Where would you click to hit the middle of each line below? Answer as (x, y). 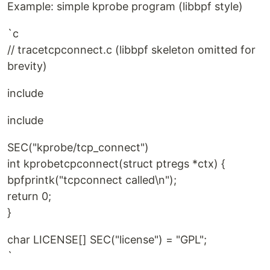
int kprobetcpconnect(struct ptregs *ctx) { (116, 164)
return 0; (29, 196)
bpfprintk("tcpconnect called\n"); (92, 180)
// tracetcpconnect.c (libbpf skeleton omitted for (131, 50)
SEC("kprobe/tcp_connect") (78, 147)
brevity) (27, 66)
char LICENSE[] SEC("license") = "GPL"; (107, 240)
